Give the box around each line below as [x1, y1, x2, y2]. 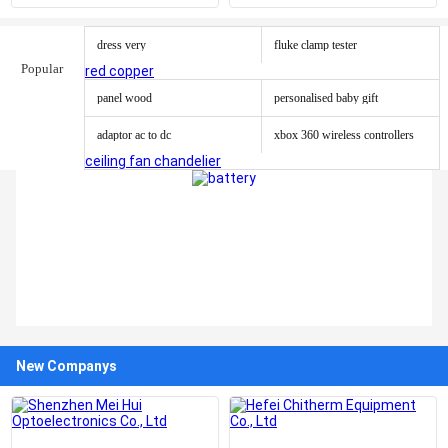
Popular [21, 61, 63, 76]
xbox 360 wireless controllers [274, 128, 414, 142]
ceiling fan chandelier [85, 153, 221, 169]
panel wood [97, 91, 152, 105]
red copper [85, 63, 154, 79]
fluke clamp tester [274, 38, 357, 52]
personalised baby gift [274, 91, 378, 105]
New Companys [16, 358, 117, 374]
